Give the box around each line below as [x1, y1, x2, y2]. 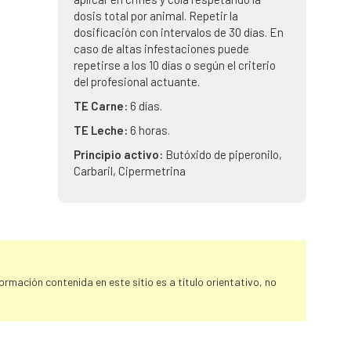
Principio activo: [73, 147, 165, 161]
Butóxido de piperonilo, [165, 147, 282, 161]
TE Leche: [73, 123, 130, 137]
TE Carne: [73, 99, 130, 113]
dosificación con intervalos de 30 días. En [73, 25, 284, 39]
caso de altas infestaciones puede [73, 42, 249, 56]
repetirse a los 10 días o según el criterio [73, 58, 276, 72]
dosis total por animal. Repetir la [73, 9, 238, 23]
